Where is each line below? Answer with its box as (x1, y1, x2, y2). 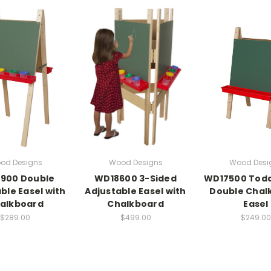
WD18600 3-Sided (94, 172, 177, 184)
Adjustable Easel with (85, 184, 186, 197)
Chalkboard (107, 197, 164, 210)
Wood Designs (108, 157, 163, 168)
